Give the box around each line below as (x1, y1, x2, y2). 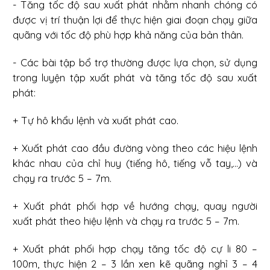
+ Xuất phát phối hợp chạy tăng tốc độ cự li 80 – (13, 242, 257, 255)
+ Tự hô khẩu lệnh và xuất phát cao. (13, 113, 178, 127)
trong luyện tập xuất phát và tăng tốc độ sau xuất (13, 71, 257, 84)
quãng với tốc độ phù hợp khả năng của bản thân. (13, 28, 243, 41)
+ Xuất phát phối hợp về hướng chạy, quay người (13, 199, 257, 212)
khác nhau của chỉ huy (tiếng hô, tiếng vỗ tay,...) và (13, 156, 257, 169)
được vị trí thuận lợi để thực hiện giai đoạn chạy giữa (13, 13, 257, 26)
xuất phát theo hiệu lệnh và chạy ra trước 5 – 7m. (13, 214, 239, 227)
